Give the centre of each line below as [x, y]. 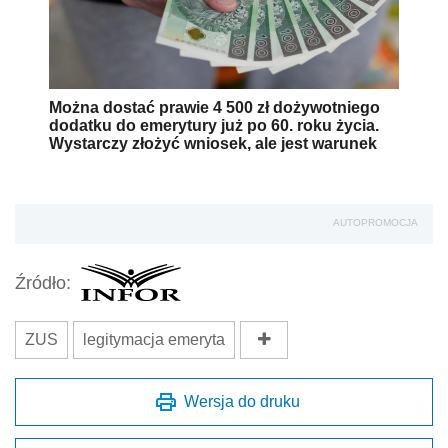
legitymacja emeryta [154, 340]
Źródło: [43, 282]
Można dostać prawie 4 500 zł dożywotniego [214, 108]
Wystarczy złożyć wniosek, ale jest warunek [213, 144]
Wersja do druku [242, 402]
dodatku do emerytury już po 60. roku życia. [214, 126]
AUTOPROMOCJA [375, 223]
